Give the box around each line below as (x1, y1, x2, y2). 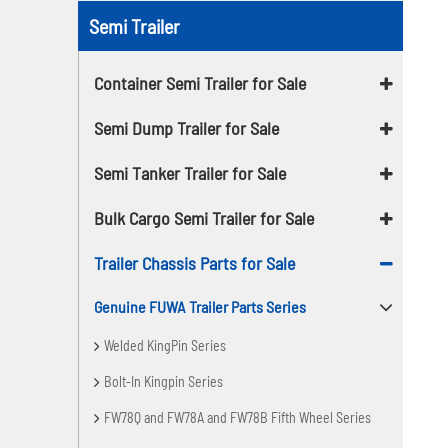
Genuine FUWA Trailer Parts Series (94, 296, 307, 316)
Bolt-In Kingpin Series (104, 372, 224, 390)
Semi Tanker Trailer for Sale (94, 161, 287, 184)
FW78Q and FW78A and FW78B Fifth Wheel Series (104, 408, 372, 426)
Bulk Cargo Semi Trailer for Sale (94, 206, 315, 229)
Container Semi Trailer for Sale (94, 71, 307, 94)
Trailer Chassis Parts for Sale (94, 251, 296, 274)
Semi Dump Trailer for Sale (94, 116, 280, 139)
